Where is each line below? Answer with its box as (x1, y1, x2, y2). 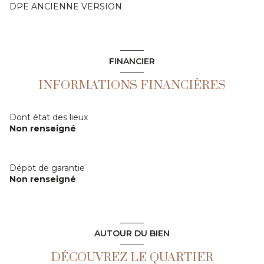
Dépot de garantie (9, 162, 85, 173)
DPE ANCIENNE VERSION (9, 1, 122, 12)
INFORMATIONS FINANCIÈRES (38, 77, 226, 93)
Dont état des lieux (9, 111, 88, 123)
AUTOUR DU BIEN (94, 228, 170, 239)
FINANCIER (109, 55, 155, 67)
